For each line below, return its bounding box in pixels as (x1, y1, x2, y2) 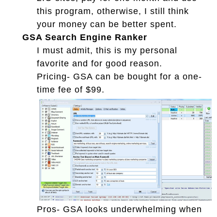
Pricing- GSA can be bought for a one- (37, 71, 202, 81)
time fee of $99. (37, 84, 105, 94)
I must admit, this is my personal (37, 45, 177, 55)
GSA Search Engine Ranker (22, 32, 147, 42)
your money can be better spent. (37, 19, 177, 29)
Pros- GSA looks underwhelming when (37, 204, 202, 214)
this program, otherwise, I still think (37, 6, 189, 16)
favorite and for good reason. (37, 58, 162, 68)
